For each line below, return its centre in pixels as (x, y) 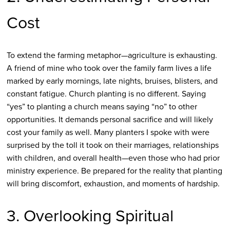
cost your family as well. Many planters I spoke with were (108, 132)
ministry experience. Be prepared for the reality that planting (114, 171)
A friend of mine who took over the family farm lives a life (109, 68)
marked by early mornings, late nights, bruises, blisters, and (112, 81)
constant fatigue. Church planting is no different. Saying (106, 94)
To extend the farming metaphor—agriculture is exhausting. (112, 55)
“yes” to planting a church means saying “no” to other (102, 107)
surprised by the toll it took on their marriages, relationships (112, 145)
